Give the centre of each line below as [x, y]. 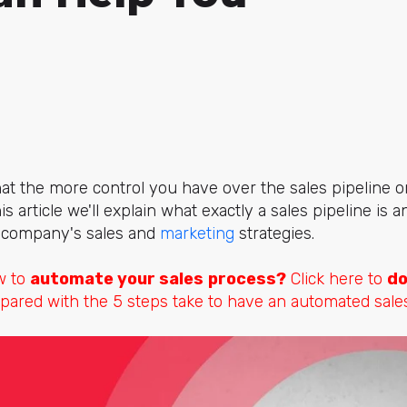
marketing [197, 233]
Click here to [337, 279]
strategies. [274, 233]
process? [247, 279]
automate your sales [117, 279]
